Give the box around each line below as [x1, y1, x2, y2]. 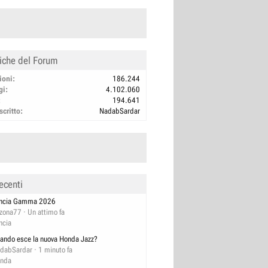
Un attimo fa [28, 207, 65, 217]
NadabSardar [99, 106, 140, 115]
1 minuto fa [38, 245, 72, 255]
